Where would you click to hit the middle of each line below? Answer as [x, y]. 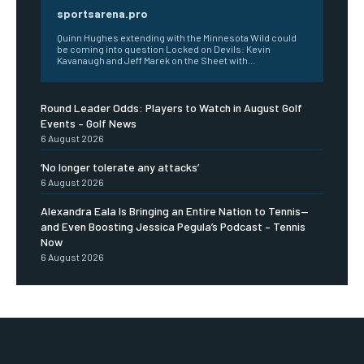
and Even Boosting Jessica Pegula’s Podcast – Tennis [173, 226]
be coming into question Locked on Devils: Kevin [164, 48]
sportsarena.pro [102, 13]
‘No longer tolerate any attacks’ [120, 167]
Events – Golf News [89, 123]
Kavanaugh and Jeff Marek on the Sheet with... [156, 60]
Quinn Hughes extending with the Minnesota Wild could [177, 37]
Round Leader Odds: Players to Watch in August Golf [171, 107]
